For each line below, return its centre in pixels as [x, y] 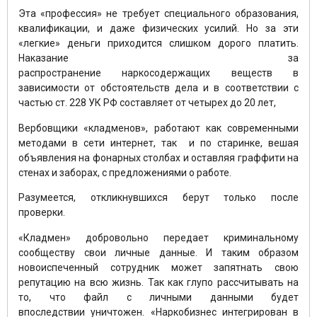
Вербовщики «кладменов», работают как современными [158, 128]
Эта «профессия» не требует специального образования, [158, 14]
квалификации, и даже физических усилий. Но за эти [158, 29]
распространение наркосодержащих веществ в [158, 73]
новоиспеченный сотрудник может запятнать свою [158, 267]
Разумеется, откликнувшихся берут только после [158, 198]
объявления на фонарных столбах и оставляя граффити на [158, 157]
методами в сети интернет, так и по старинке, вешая [158, 143]
